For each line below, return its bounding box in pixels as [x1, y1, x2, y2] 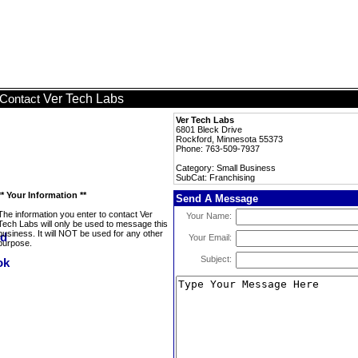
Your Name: [186, 211, 232, 221]
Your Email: [189, 233, 232, 242]
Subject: [201, 254, 232, 264]
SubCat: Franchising [176, 173, 255, 182]
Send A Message [176, 193, 258, 205]
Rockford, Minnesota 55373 [176, 134, 283, 144]
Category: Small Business [176, 163, 276, 173]
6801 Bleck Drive [176, 125, 242, 134]
